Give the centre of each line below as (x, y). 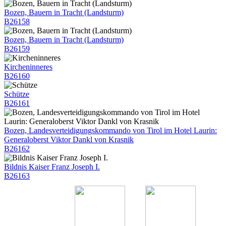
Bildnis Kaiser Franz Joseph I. (52, 166)
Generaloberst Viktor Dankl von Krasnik (69, 139)
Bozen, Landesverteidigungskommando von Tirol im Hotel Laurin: (110, 130)
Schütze (17, 94)
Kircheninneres (28, 67)
